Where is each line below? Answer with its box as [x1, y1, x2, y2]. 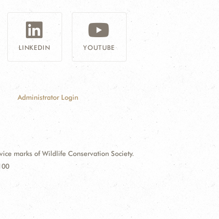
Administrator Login [17, 93, 78, 101]
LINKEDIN [19, 44, 50, 51]
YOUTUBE [83, 44, 115, 51]
